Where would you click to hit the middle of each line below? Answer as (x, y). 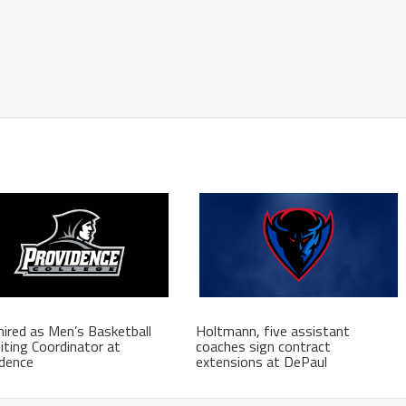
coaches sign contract (264, 346)
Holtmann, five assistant (273, 330)
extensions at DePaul (262, 361)
